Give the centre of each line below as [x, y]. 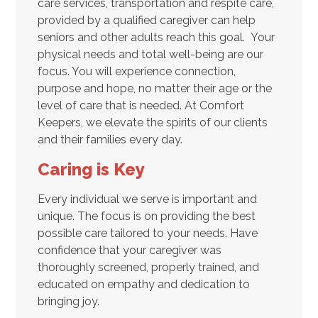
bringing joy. [68, 301]
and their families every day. [110, 139]
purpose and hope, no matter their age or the [154, 88]
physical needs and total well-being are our [150, 54]
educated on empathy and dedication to [143, 284]
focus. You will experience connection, [136, 71]
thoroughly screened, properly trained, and [148, 267]
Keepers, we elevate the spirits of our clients [152, 122]
